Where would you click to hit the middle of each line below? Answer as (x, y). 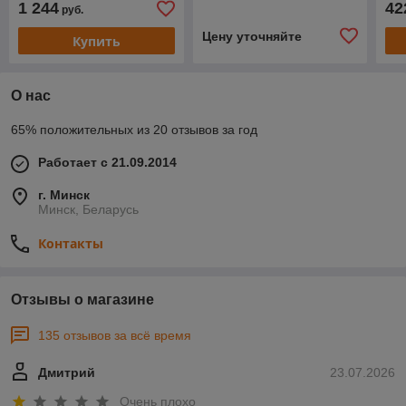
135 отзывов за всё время (115, 336)
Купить (96, 41)
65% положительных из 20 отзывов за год (134, 130)
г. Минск (64, 195)
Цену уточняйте (251, 37)
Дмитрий (67, 373)
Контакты (71, 244)
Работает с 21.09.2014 (107, 163)
